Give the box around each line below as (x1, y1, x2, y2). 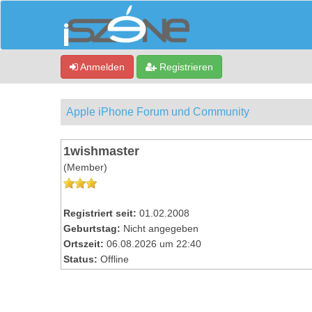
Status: (63, 253, 97, 265)
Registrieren (157, 61, 213, 72)
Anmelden (78, 61, 125, 72)
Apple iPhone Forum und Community (66, 105, 249, 118)
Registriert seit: (63, 208, 136, 219)
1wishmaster (63, 143, 139, 158)
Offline (100, 253, 129, 265)
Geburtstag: (63, 223, 120, 234)
